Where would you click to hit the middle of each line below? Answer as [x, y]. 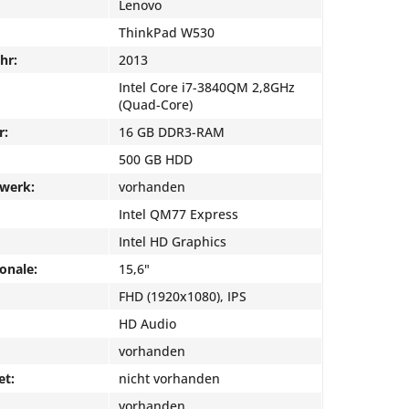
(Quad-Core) [156, 105]
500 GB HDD [156, 159]
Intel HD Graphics [173, 241]
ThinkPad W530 [167, 32]
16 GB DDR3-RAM [172, 132]
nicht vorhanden [169, 378]
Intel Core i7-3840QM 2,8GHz [207, 87]
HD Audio [147, 324]
